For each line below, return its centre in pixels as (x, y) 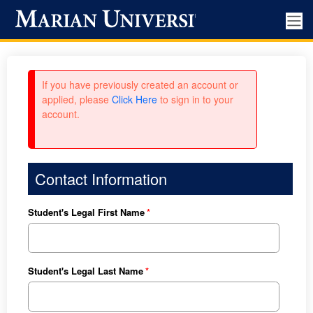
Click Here (134, 99)
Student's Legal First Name (86, 212)
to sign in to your (195, 99)
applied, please (77, 99)
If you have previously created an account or (140, 85)
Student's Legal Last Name (85, 271)
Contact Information (101, 179)
